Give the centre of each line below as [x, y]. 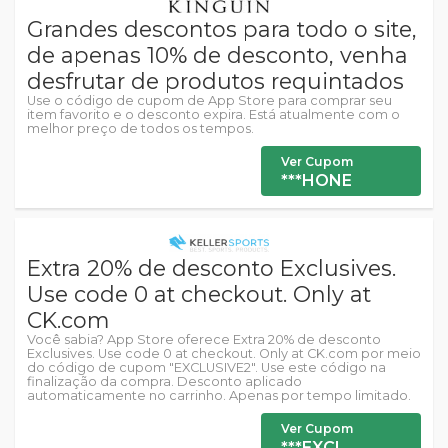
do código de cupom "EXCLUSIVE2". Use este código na [206, 368]
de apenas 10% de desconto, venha [217, 54]
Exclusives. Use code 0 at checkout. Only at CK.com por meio [224, 354]
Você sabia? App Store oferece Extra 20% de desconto [204, 340]
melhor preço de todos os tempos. [140, 128]
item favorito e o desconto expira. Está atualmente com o [213, 114]
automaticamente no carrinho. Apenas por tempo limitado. [219, 396]
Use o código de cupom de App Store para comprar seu [209, 100]
